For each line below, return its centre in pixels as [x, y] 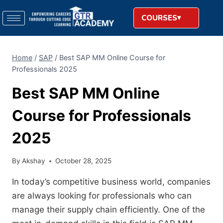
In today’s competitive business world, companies [111, 182]
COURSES [159, 18]
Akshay [34, 161]
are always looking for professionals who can [102, 196]
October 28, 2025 [84, 161]
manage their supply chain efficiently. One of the [109, 210]
